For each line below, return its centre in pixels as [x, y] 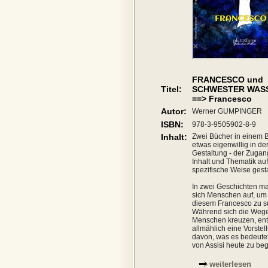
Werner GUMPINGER [227, 111]
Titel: [171, 89]
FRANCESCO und [228, 80]
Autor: [174, 111]
